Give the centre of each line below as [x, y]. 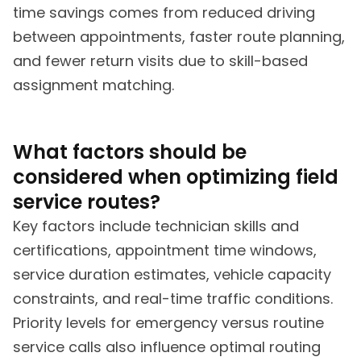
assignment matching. [93, 85]
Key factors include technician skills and [156, 226]
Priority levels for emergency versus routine [168, 322]
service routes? [87, 201]
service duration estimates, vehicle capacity [172, 274]
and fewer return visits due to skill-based [160, 61]
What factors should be [130, 151]
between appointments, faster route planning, [179, 37]
